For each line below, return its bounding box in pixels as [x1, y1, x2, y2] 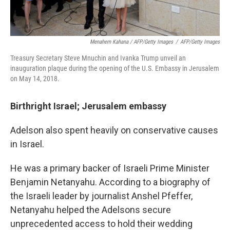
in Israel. [10, 139, 44, 150]
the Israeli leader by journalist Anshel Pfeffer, [10, 190, 193, 202]
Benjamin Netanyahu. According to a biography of [10, 177, 210, 188]
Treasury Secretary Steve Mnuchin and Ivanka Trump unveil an [10, 54, 186, 63]
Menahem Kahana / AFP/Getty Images [90, 39, 173, 46]
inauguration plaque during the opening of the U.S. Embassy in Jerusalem [10, 64, 219, 73]
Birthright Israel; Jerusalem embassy [10, 101, 166, 112]
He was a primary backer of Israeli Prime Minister [10, 163, 209, 174]
